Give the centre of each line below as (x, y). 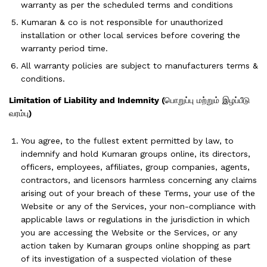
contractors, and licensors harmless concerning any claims (139, 180)
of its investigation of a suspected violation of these (126, 258)
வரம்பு (19, 114)
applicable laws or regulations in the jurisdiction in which (135, 219)
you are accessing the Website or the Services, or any (129, 232)
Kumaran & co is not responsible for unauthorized (122, 22)
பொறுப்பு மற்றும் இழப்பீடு (207, 100)
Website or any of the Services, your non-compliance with (138, 206)
